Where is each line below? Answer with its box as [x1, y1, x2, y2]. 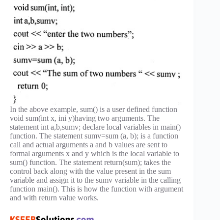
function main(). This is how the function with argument [10, 185, 183, 193]
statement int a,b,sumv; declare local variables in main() [10, 123, 181, 132]
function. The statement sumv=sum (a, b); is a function [10, 132, 178, 140]
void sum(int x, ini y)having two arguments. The [10, 114, 160, 123]
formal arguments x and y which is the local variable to [10, 149, 179, 158]
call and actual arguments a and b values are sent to [10, 140, 167, 149]
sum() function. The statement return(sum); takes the [10, 158, 171, 167]
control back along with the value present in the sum [10, 167, 171, 176]
